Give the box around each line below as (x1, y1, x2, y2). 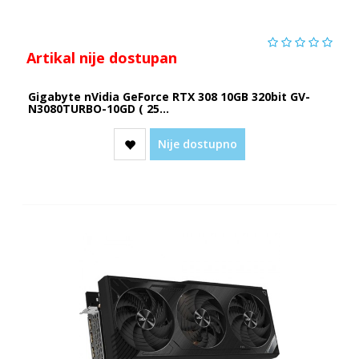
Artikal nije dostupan (26, 47, 177, 67)
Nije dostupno (158, 135, 237, 151)
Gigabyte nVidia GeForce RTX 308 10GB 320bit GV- (27, 88, 310, 104)
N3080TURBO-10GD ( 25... (27, 100, 169, 116)
